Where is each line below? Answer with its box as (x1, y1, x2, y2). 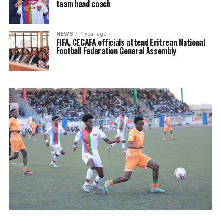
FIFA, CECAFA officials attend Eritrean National (56, 37, 205, 49)
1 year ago (80, 31, 106, 37)
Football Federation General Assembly (56, 45, 177, 57)
